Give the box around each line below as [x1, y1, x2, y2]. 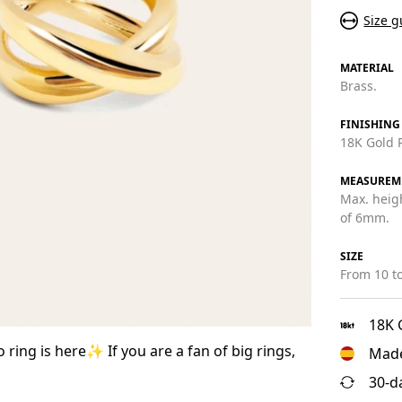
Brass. [340, 76, 378, 94]
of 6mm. [340, 208, 390, 226]
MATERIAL [340, 59, 395, 75]
